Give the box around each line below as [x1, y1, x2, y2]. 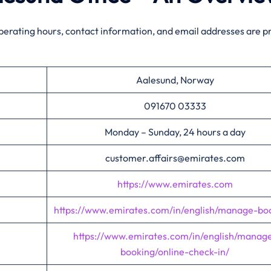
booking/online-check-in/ [120, 246, 229, 258]
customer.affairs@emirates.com [105, 152, 245, 164]
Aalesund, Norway [135, 74, 214, 86]
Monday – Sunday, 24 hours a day [104, 126, 246, 138]
